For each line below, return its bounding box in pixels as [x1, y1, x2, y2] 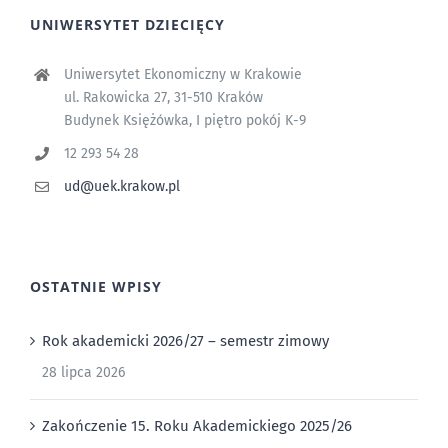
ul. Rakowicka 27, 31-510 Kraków [63, 89, 263, 107]
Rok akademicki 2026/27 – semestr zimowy [42, 331, 329, 350]
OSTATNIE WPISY [30, 276, 162, 296]
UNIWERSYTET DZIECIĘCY [30, 15, 225, 35]
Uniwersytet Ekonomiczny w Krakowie [63, 66, 302, 84]
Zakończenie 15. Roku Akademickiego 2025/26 [42, 416, 352, 435]
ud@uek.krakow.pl [63, 177, 180, 195]
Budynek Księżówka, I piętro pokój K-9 [63, 112, 306, 130]
